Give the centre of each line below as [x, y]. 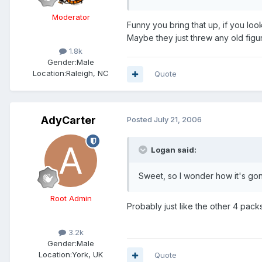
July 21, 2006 [178, 120]
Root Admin [71, 199]
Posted [140, 120]
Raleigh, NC [87, 73]
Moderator [71, 17]
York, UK [87, 255]
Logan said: [174, 150]
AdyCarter [68, 120]
